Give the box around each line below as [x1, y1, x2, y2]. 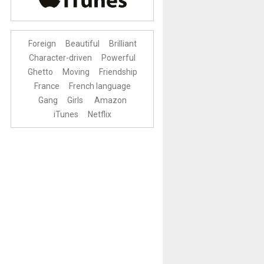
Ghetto [27, 67, 53, 77]
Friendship [98, 67, 137, 77]
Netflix [87, 110, 111, 120]
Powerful [101, 53, 136, 63]
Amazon [94, 95, 127, 105]
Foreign [28, 39, 56, 49]
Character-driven [29, 53, 93, 63]
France [34, 81, 60, 91]
